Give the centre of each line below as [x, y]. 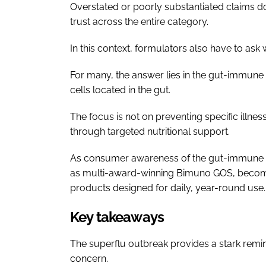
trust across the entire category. [139, 21]
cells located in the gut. [120, 90]
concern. [89, 258]
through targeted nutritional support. [150, 131]
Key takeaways [117, 217]
